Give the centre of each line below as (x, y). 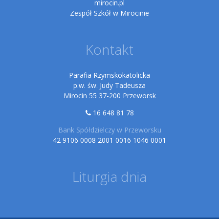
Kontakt (109, 49)
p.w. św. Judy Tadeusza (109, 85)
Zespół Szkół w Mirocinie (109, 13)
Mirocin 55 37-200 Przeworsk (109, 96)
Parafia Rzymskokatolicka (109, 75)
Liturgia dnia (109, 176)
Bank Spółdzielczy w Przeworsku (109, 130)
